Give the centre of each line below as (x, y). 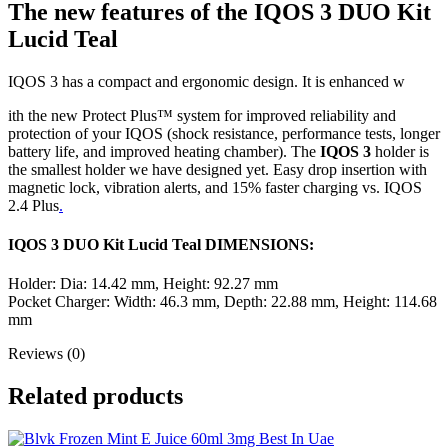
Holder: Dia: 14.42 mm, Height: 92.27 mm (143, 284)
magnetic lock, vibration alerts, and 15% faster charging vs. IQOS (215, 187)
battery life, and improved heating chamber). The (164, 151)
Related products (95, 396)
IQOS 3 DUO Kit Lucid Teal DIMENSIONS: (161, 244)
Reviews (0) (46, 354)
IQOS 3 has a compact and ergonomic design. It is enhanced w (206, 81)
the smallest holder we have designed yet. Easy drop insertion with (217, 169)
